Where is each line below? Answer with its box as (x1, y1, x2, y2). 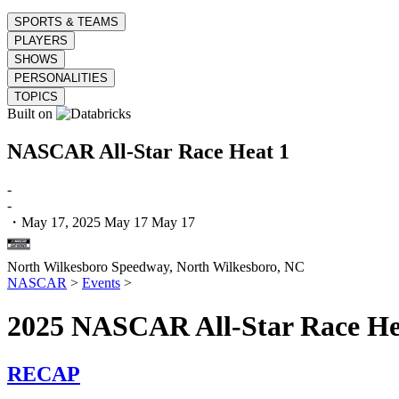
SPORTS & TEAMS (14, 15, 118, 28)
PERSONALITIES (14, 71, 108, 85)
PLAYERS (14, 34, 68, 47)
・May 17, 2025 (7, 214, 101, 230)
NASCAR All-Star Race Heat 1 (7, 139, 289, 163)
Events (82, 274, 120, 290)
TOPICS (14, 90, 58, 103)
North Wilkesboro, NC (176, 258, 305, 274)
